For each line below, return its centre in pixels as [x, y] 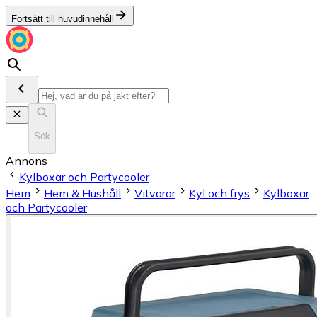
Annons [27, 160]
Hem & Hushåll [82, 193]
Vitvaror [155, 193]
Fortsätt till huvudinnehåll [63, 19]
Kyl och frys [219, 193]
